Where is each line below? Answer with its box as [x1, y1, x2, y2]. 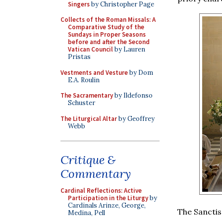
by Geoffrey [117, 114, 155, 123]
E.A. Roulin [68, 75, 100, 84]
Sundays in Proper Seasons [68, 30, 146, 39]
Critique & [60, 152, 115, 167]
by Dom [128, 68, 153, 77]
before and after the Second [68, 38, 150, 46]
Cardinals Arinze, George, [68, 201, 146, 210]
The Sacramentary [60, 91, 113, 100]
